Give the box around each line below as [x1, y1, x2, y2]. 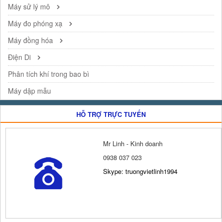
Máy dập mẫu [8, 86, 51, 96]
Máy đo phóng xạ [8, 18, 64, 29]
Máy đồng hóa [8, 35, 55, 46]
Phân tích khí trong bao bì [8, 69, 89, 79]
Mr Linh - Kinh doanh [103, 139, 163, 149]
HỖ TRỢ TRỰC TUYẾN [76, 110, 146, 119]
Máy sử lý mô [8, 1, 52, 12]
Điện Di [8, 52, 33, 62]
